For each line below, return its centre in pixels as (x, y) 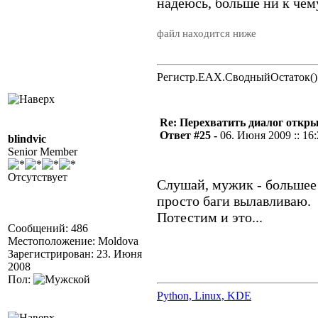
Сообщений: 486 (48, 228)
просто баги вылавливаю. (234, 201)
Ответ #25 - (190, 135)
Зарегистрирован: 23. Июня (75, 254)
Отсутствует (38, 177)
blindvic (27, 139)
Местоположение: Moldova (73, 241)
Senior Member (43, 152)
